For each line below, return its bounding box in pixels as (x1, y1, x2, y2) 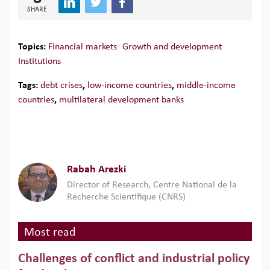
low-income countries (87, 81, 172, 90)
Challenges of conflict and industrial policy (18, 252, 250, 266)
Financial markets (48, 42, 117, 52)
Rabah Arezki (67, 164, 126, 175)
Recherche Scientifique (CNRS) (67, 192, 186, 202)
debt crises (40, 81, 83, 90)
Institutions (18, 57, 61, 66)
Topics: (18, 42, 46, 52)
